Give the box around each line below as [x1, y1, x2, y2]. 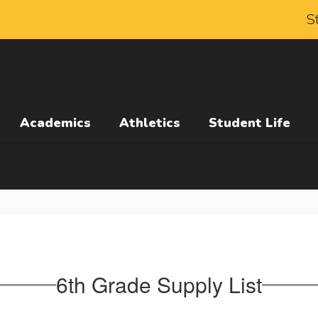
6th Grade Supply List [56, 269, 262, 300]
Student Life [209, 114, 290, 131]
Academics [20, 114, 91, 131]
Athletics [119, 114, 180, 131]
